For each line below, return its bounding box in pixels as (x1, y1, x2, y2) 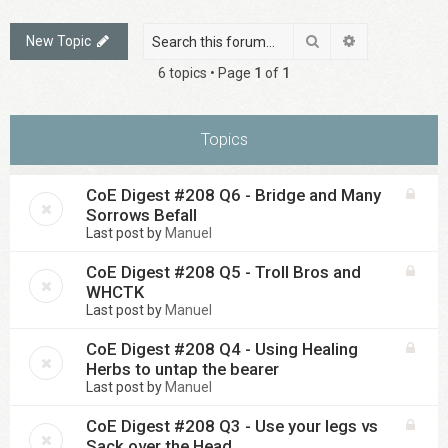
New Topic (26, 33, 91, 49)
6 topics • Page (158, 65, 254, 81)
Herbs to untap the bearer (86, 359, 279, 379)
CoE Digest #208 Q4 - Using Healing (86, 339, 358, 359)
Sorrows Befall (86, 205, 197, 225)
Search (320, 32, 365, 48)
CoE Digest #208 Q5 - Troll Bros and (86, 262, 361, 282)
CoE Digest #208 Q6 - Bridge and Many (86, 185, 381, 205)
